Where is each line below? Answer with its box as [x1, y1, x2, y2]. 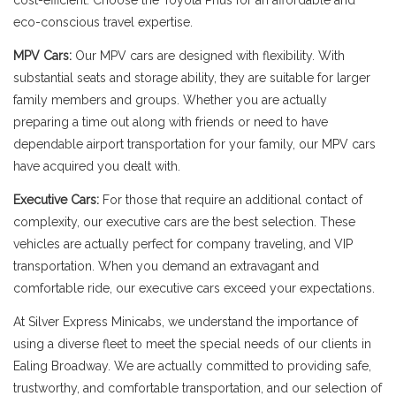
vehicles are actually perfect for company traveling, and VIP [13, 237, 353, 251]
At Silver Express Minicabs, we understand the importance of [13, 315, 358, 329]
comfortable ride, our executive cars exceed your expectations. [13, 281, 375, 295]
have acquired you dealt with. [13, 159, 180, 173]
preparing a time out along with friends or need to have [13, 115, 328, 129]
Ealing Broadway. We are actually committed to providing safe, [13, 359, 371, 373]
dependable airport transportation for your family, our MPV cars [13, 137, 376, 151]
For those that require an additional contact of [99, 193, 362, 207]
